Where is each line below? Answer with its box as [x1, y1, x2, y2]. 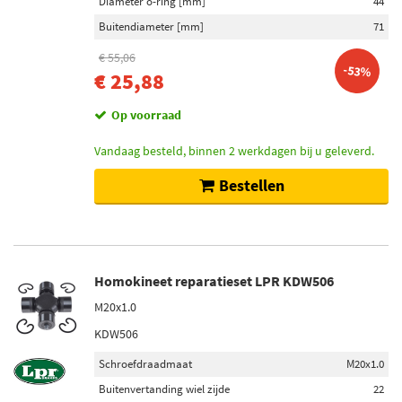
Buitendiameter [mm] [99, 19, 204, 34]
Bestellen [218, 175, 284, 196]
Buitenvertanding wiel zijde [99, 381, 230, 397]
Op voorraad [111, 107, 181, 123]
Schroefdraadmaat [99, 356, 192, 371]
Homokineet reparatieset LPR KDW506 [94, 272, 334, 290]
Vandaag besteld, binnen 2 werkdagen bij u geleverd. [94, 143, 374, 159]
